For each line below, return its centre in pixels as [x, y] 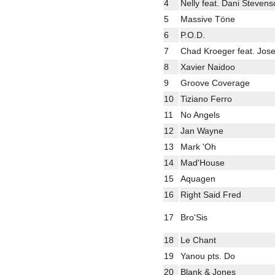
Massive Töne [208, 19]
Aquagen [198, 178]
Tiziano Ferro [206, 99]
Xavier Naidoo [208, 67]
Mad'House [203, 162]
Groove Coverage [215, 83]
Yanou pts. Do [208, 256]
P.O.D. [193, 35]
